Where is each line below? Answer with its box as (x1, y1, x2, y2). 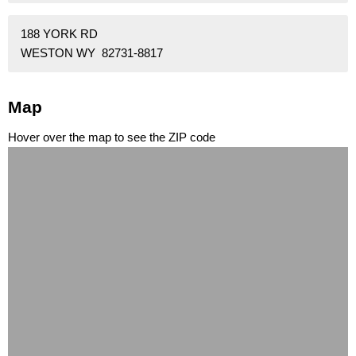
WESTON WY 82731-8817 (21, 46, 163, 60)
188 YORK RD (21, 27, 98, 41)
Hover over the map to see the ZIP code (8, 130, 215, 145)
